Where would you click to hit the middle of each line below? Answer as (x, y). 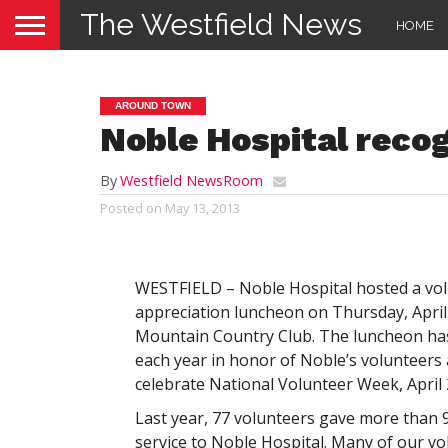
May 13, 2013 (202, 208)
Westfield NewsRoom (191, 180)
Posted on (131, 208)
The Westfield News (221, 24)
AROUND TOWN (153, 105)
